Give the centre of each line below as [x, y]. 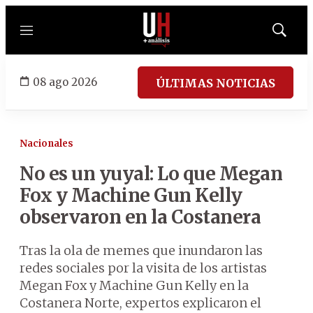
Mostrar [294, 34]
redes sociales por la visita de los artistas [143, 268]
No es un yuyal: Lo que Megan [151, 174]
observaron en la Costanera [140, 217]
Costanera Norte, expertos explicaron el [140, 303]
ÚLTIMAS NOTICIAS [216, 83]
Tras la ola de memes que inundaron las [141, 250]
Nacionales [46, 144]
